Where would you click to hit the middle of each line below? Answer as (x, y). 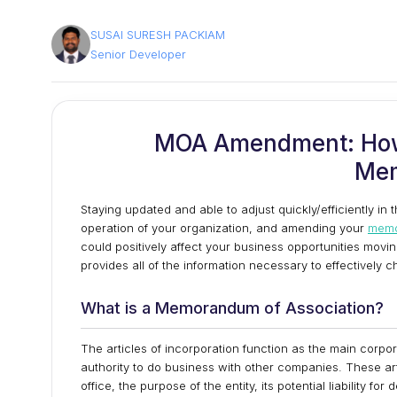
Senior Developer (138, 54)
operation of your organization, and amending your (224, 228)
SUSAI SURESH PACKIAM (158, 35)
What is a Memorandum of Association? (232, 308)
